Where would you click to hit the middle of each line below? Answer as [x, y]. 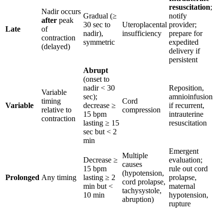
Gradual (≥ [100, 16]
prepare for [186, 33]
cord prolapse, [144, 182]
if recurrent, [187, 105]
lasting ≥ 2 [99, 177]
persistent [183, 59]
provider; [183, 24]
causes [132, 164]
